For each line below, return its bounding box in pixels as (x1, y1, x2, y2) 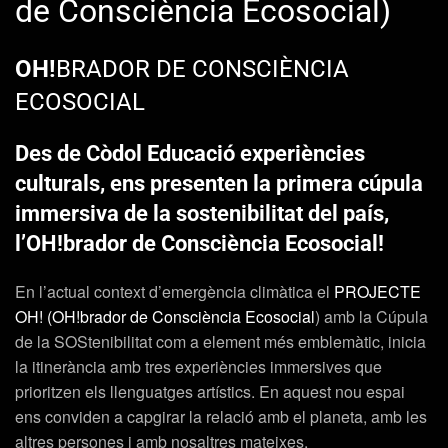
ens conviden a (15, 405, 127, 429)
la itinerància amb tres (15, 355, 175, 379)
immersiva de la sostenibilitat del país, (15, 201, 389, 227)
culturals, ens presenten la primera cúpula (15, 171, 423, 197)
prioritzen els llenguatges (15, 380, 197, 404)
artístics (197, 380, 251, 404)
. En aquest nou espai (251, 380, 405, 404)
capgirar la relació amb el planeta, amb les (127, 405, 427, 429)
